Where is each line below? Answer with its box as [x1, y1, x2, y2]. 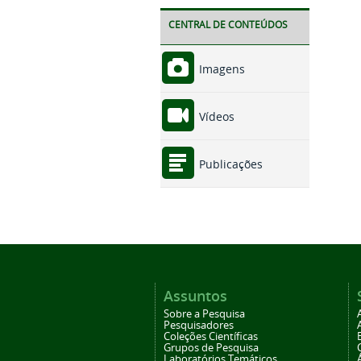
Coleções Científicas [164, 330, 258, 343]
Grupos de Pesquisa [164, 341, 259, 355]
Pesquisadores [164, 318, 234, 332]
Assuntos [164, 286, 227, 305]
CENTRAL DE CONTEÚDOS [168, 19, 288, 31]
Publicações [195, 156, 263, 172]
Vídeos [195, 109, 234, 125]
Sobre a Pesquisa [164, 307, 245, 321]
